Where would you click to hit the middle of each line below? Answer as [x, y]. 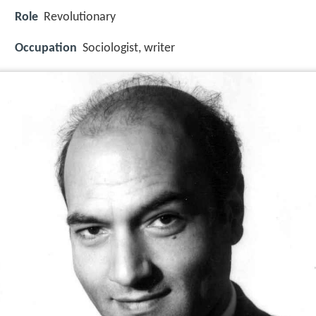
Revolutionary [80, 18]
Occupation [46, 49]
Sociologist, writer [129, 49]
